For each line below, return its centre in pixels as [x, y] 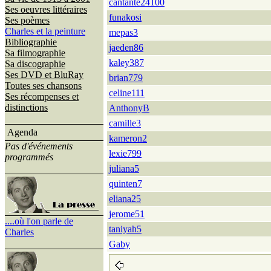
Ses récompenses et [42, 96]
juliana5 [124, 168]
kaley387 [126, 63]
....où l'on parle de [39, 221]
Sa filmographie [35, 53]
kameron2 [128, 138]
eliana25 [125, 199]
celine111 [127, 93]
